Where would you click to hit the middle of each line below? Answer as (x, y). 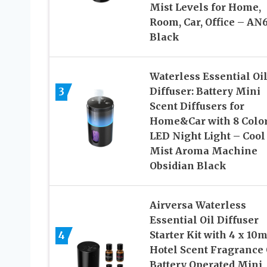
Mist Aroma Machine (203, 150)
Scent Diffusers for (197, 106)
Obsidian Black (188, 165)
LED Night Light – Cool (207, 136)
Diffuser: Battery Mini (205, 91)
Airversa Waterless (198, 205)
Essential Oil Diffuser (204, 220)
